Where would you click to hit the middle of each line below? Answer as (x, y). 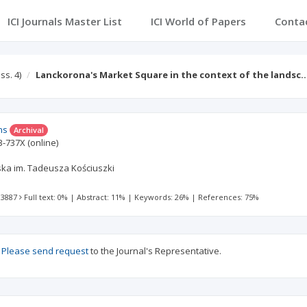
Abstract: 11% (101, 197)
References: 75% (229, 197)
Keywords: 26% (162, 197)
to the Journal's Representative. (155, 251)
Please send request (45, 251)
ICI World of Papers (198, 21)
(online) (43, 143)
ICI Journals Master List (64, 21)
